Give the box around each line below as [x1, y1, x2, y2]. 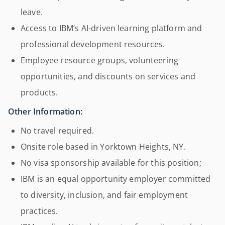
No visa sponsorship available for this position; [21, 157, 201, 168]
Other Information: [8, 106, 82, 117]
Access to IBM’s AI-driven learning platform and [21, 23, 202, 34]
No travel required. [21, 125, 94, 136]
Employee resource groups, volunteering [21, 55, 179, 66]
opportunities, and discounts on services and [21, 71, 196, 82]
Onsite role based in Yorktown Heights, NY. [21, 141, 186, 152]
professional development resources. [21, 39, 165, 50]
